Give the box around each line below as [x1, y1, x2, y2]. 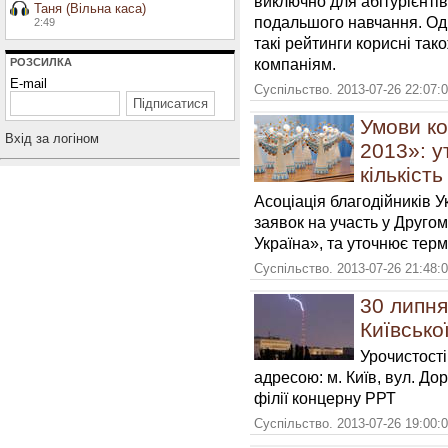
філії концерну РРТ [254, 389, 396, 407]
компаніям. [254, 55, 336, 73]
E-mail [10, 76, 47, 91]
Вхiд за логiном [5, 131, 99, 146]
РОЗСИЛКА [10, 56, 72, 68]
